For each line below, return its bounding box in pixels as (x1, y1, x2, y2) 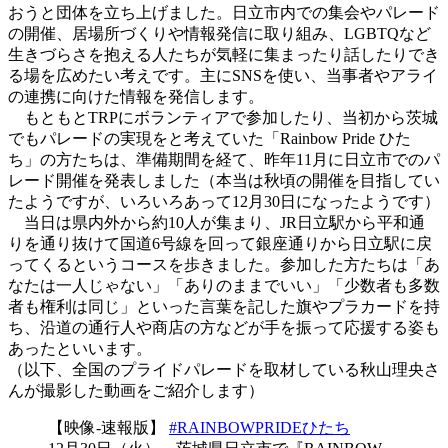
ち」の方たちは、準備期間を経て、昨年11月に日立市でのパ (8, 151, 440, 169)
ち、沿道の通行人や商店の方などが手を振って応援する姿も (8, 319, 440, 337)
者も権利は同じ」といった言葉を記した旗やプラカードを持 (8, 298, 440, 316)
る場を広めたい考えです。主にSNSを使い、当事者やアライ (8, 67, 438, 85)
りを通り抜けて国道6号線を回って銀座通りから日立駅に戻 (8, 235, 432, 253)
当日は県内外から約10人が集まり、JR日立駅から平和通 (8, 214, 425, 232)
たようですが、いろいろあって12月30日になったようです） (8, 193, 440, 211)
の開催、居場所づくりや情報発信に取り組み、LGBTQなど (8, 25, 431, 43)
